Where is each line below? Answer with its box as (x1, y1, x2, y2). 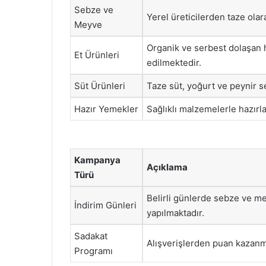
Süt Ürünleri (74, 80, 125, 91)
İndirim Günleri (74, 199, 137, 211)
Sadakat (74, 230, 107, 242)
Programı (74, 245, 113, 256)
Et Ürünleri (74, 49, 119, 61)
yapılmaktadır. (147, 207, 204, 218)
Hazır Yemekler (74, 103, 138, 115)
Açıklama (147, 161, 188, 173)
